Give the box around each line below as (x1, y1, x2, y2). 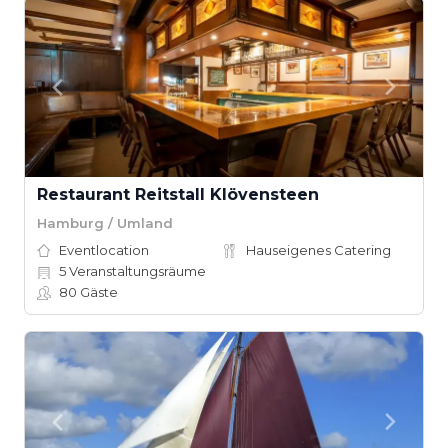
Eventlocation (59, 242, 149, 258)
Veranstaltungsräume (66, 263, 206, 279)
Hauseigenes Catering (246, 242, 391, 258)
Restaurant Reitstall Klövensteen (37, 185, 319, 204)
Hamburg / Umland (37, 214, 173, 231)
